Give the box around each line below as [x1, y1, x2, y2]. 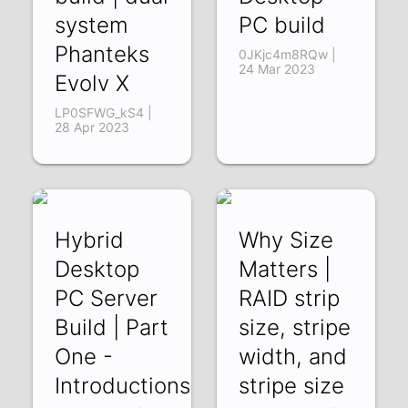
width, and [238, 342, 347, 370]
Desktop [55, 255, 140, 282]
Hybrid [55, 226, 125, 253]
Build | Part [55, 313, 169, 341]
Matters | [238, 255, 331, 282]
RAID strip [238, 284, 340, 311]
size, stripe [238, 313, 351, 341]
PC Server [55, 284, 158, 311]
